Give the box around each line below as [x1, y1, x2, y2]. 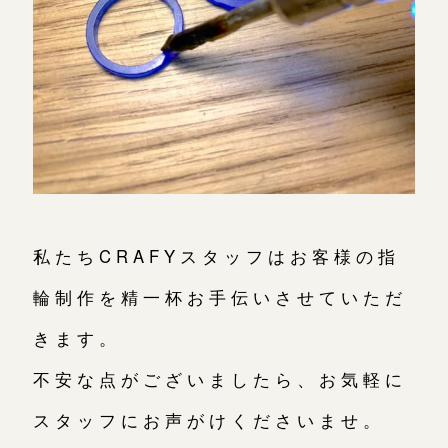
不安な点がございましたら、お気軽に [32, 366, 408, 391]
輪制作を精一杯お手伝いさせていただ [32, 284, 408, 309]
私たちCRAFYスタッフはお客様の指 [32, 243, 401, 268]
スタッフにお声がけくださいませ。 [32, 407, 386, 432]
